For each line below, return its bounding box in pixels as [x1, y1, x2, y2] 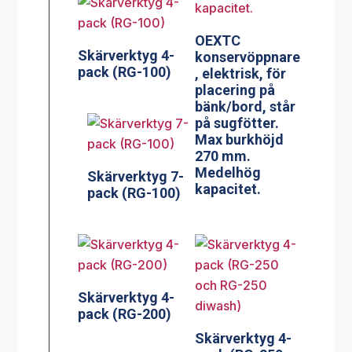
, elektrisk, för [195, 65, 287, 82]
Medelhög [195, 164, 262, 181]
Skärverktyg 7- [86, 168, 184, 185]
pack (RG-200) [78, 305, 172, 322]
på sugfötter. [195, 115, 280, 132]
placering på [195, 82, 276, 99]
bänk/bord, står [195, 98, 296, 115]
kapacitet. [195, 181, 262, 198]
